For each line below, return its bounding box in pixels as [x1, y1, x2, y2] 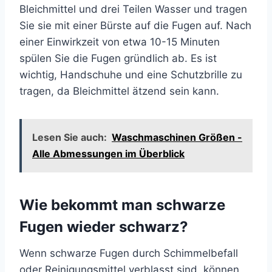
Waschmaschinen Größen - [112, 131, 242, 144]
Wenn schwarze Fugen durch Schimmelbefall [19, 247, 238, 260]
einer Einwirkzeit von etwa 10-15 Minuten [19, 36, 220, 49]
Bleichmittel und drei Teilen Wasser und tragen [19, 3, 247, 16]
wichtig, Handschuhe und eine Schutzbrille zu [19, 69, 242, 81]
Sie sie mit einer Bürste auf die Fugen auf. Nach [19, 19, 251, 32]
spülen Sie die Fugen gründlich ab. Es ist [19, 52, 217, 65]
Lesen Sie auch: [32, 131, 107, 144]
